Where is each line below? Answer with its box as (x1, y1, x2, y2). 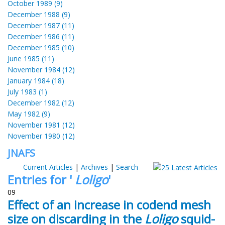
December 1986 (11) (8, 31, 74, 41)
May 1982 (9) (8, 108, 50, 119)
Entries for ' (8, 171, 75, 188)
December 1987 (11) (8, 20, 74, 30)
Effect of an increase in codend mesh (8, 196, 211, 213)
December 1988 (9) (8, 9, 70, 19)
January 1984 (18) (8, 75, 64, 85)
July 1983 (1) (8, 86, 47, 96)
